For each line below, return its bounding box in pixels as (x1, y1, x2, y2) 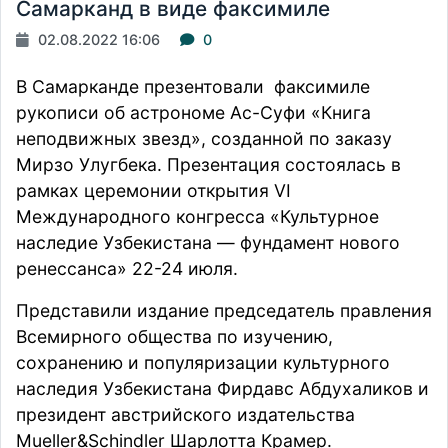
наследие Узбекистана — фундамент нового (16, 232, 400, 253)
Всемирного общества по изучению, (16, 326, 333, 347)
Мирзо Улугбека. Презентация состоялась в (16, 154, 401, 175)
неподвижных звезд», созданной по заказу (16, 128, 392, 149)
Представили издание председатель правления (16, 300, 432, 321)
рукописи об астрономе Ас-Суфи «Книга (16, 102, 371, 123)
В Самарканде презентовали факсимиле (16, 76, 370, 97)
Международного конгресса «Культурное (16, 206, 379, 227)
